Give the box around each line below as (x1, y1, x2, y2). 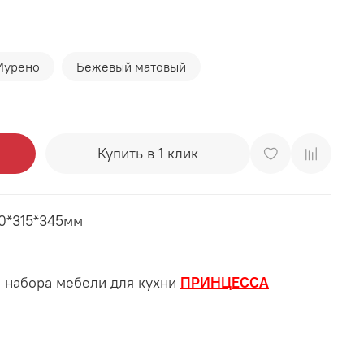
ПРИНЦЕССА (180, 272, 269, 292)
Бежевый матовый (76, 58, 186, 76)
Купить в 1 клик (97, 143, 198, 162)
